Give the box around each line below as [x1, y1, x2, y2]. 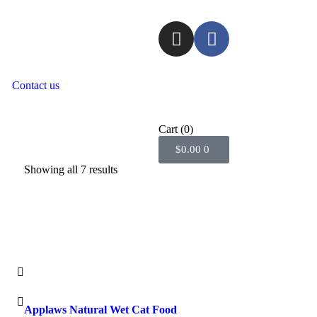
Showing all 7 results [23, 163, 117, 175]
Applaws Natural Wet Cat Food [23, 304, 177, 316]
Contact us [12, 79, 59, 91]
